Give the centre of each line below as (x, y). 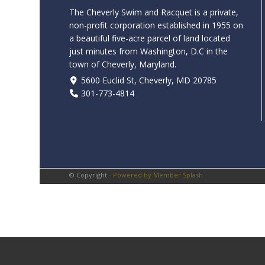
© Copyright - (91, 175)
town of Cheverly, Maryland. (123, 64)
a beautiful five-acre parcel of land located (150, 38)
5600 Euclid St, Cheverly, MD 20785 (149, 80)
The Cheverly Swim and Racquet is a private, (154, 12)
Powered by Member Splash (158, 175)
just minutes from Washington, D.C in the (148, 51)
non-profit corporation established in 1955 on (156, 25)
